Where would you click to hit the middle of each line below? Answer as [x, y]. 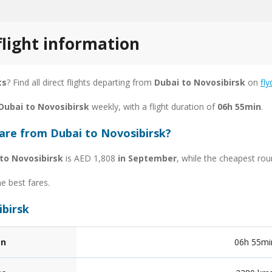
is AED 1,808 [90, 158]
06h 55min [239, 106]
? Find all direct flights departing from [80, 82]
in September [147, 158]
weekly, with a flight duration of [153, 106]
